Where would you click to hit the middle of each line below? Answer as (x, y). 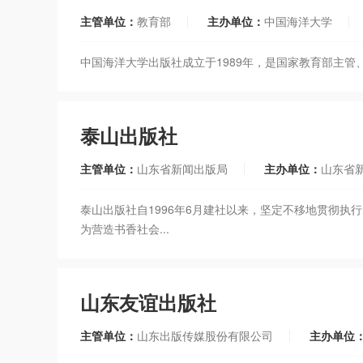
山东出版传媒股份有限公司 (205, 335)
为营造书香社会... (125, 228)
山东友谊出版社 (148, 302)
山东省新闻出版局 (182, 168)
